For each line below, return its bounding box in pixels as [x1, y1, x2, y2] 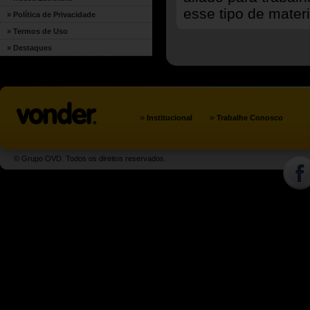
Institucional [147, 113, 192, 122]
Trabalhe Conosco [217, 113, 283, 122]
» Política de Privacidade [7, 10, 95, 19]
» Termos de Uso [7, 27, 68, 35]
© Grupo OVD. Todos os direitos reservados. [14, 154, 166, 163]
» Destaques [7, 44, 52, 52]
